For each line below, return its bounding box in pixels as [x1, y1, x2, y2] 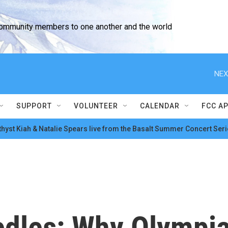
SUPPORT [16, 102, 52, 110]
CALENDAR [140, 102, 180, 110]
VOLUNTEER [74, 102, 118, 110]
